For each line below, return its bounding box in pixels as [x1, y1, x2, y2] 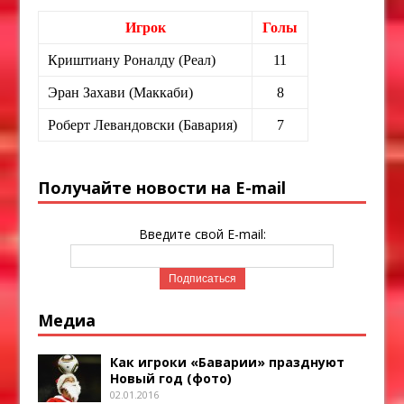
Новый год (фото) [110, 369, 233, 387]
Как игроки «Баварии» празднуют [110, 353, 345, 371]
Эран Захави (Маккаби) [48, 84, 194, 100]
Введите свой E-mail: [138, 225, 266, 243]
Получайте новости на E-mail [38, 176, 287, 198]
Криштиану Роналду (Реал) [48, 51, 216, 68]
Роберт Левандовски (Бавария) [48, 116, 238, 133]
